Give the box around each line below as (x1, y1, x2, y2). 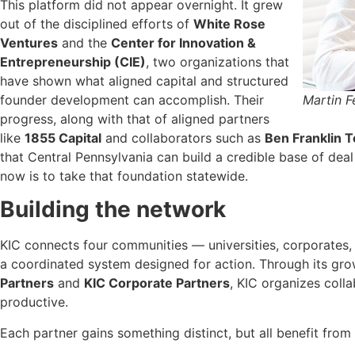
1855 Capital (25, 129, 101, 146)
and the (58, 34, 111, 51)
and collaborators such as (101, 129, 265, 146)
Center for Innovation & (111, 34, 256, 51)
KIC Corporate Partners (84, 275, 230, 292)
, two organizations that (146, 53, 289, 70)
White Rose (193, 15, 265, 32)
